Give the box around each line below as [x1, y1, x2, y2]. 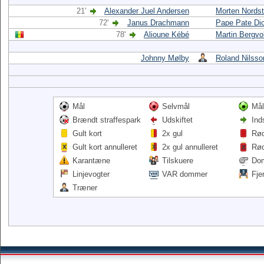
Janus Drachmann [127, 18, 189, 27]
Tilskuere [162, 156, 193, 165]
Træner [72, 183, 97, 192]
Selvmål [162, 102, 190, 111]
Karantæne [72, 156, 110, 165]
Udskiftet [162, 115, 193, 124]
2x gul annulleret [162, 143, 218, 151]
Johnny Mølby [141, 54, 189, 62]
